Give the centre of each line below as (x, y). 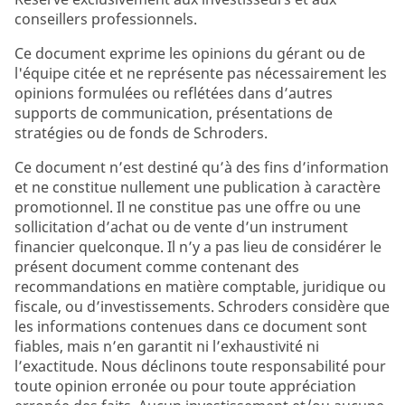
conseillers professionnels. (106, 19)
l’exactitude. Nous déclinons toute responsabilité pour (200, 366)
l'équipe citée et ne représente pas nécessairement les (201, 73)
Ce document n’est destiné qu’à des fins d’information (202, 167)
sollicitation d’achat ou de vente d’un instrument (181, 227)
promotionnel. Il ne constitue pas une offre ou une (188, 207)
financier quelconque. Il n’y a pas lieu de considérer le (198, 247)
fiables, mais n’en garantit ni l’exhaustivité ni (167, 346)
